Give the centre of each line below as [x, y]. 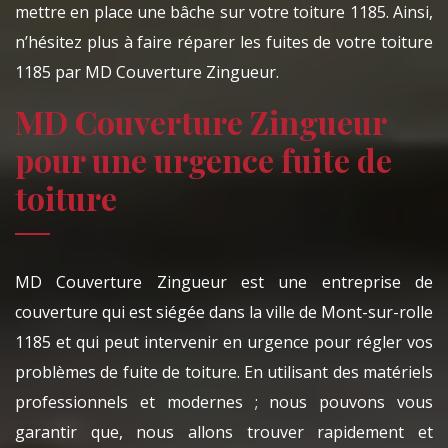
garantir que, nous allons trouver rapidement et [224, 432]
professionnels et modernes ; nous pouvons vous [224, 402]
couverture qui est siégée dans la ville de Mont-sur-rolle [224, 312]
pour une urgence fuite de [203, 160]
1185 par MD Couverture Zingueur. [147, 72]
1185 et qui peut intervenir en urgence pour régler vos [224, 342]
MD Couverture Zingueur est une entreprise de [224, 282]
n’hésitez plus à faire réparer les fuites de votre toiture [224, 42]
